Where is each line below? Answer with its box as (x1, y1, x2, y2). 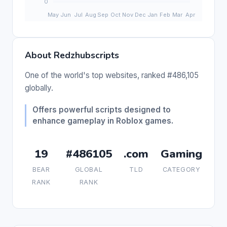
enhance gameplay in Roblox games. (32, 116, 173, 126)
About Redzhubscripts (25, 49, 119, 61)
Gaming (161, 145, 202, 162)
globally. (25, 83, 53, 93)
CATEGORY (162, 165, 201, 173)
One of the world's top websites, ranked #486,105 (25, 70, 199, 80)
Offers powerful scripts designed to (32, 104, 171, 115)
